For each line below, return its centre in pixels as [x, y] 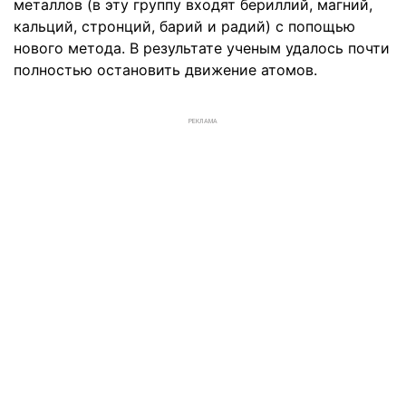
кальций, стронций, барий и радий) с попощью [184, 26]
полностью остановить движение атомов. [165, 69]
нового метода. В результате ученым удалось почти [202, 48]
